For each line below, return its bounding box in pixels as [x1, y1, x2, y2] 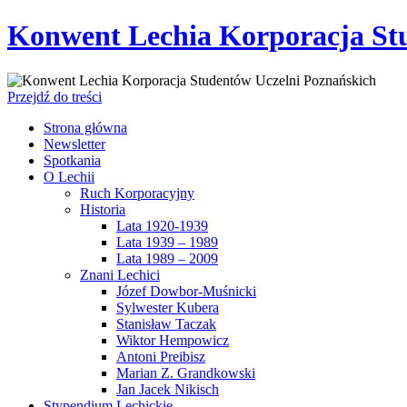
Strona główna [44, 119, 127, 135]
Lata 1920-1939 [116, 217, 208, 233]
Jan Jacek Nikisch [116, 381, 219, 397]
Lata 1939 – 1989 [116, 233, 218, 250]
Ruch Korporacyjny [80, 184, 194, 201]
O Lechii [44, 168, 94, 184]
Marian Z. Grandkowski [116, 364, 255, 381]
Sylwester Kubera [116, 299, 219, 315]
